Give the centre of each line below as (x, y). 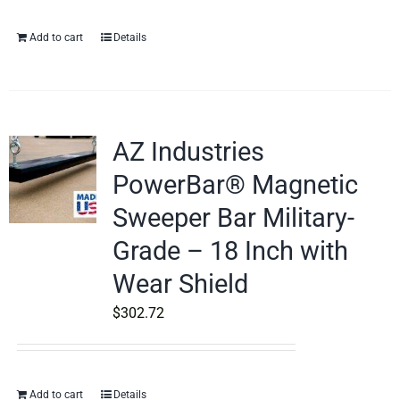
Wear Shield (180, 284)
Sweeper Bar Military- (233, 218)
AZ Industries (188, 152)
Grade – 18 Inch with (230, 251)
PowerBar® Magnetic (235, 185)
